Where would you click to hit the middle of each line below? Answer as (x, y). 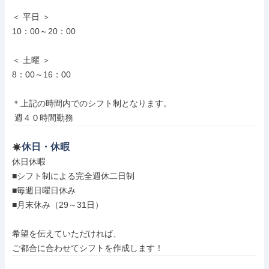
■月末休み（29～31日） (58, 205)
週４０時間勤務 (44, 118)
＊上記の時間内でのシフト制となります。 (92, 103)
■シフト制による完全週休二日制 (73, 176)
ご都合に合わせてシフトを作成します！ (88, 248)
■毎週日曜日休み (44, 190)
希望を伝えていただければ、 (67, 234)
